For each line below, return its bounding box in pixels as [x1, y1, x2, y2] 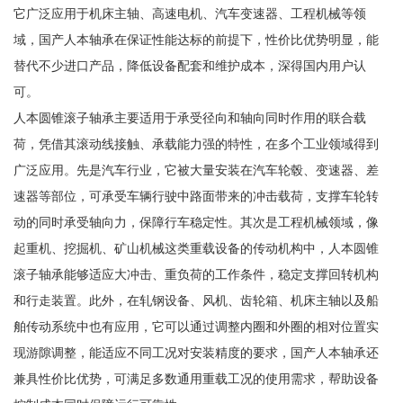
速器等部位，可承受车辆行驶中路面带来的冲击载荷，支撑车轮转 [13, 189, 379, 204]
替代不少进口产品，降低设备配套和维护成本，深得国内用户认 [13, 58, 366, 74]
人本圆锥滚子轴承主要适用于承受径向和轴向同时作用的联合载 [13, 111, 366, 126]
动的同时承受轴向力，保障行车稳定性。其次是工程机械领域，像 [13, 215, 379, 230]
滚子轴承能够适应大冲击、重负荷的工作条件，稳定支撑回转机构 [13, 267, 379, 282]
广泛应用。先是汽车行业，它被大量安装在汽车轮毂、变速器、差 [13, 163, 379, 178]
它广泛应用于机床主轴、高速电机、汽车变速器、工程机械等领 [13, 6, 366, 22]
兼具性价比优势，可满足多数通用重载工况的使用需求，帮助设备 [13, 372, 379, 387]
